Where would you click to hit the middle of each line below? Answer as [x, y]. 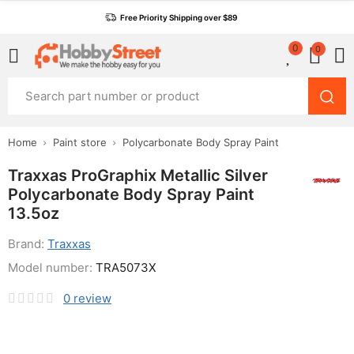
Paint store [80, 142]
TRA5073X [126, 267]
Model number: [52, 267]
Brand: [28, 244]
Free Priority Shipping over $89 [179, 17]
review [92, 298]
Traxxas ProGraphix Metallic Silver [138, 175]
